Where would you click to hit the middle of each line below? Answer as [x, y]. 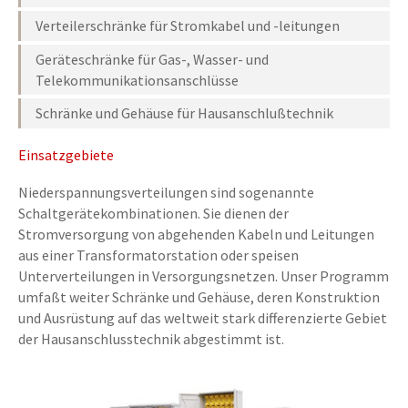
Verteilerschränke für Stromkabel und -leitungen [188, 26]
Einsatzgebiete [66, 155]
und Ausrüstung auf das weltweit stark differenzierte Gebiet [203, 318]
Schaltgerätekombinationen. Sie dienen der [153, 214]
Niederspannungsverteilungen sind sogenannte [166, 193]
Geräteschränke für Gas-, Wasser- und [152, 59]
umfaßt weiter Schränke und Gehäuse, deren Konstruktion [199, 297]
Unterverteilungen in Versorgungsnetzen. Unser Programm [204, 276]
